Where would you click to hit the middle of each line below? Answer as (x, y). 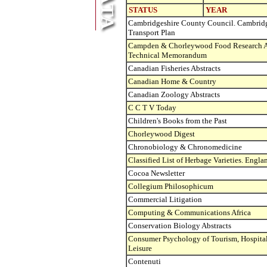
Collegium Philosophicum (171, 186)
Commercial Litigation (165, 199)
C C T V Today (152, 108)
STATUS (143, 10)
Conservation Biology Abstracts (180, 226)
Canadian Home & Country (172, 81)
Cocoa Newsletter (156, 173)
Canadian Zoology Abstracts (174, 94)
